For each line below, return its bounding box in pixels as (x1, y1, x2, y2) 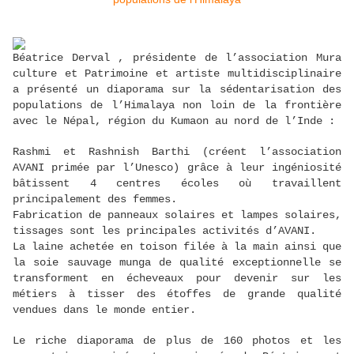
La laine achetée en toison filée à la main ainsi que (13, 240, 341, 254)
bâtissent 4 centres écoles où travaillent (13, 177, 341, 190)
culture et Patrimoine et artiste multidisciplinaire (13, 67, 341, 81)
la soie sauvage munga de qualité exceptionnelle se (13, 256, 341, 269)
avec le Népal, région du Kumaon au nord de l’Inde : (13, 115, 335, 128)
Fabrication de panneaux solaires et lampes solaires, (13, 209, 341, 222)
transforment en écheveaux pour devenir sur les (13, 272, 341, 285)
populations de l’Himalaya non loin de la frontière (13, 99, 341, 112)
